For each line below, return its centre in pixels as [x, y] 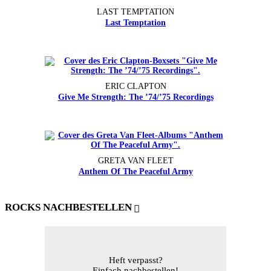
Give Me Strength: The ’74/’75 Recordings [135, 97]
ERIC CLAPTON [135, 87]
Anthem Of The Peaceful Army [135, 172]
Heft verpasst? [135, 260]
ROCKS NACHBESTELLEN [68, 207]
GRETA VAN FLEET [135, 161]
